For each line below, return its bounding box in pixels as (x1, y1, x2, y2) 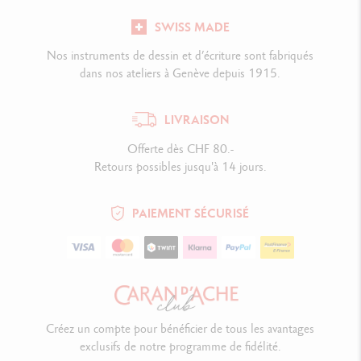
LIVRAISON (164, 110, 229, 128)
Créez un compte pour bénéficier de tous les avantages (46, 319, 315, 337)
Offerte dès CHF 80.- (127, 139, 234, 157)
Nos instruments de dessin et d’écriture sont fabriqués (47, 47, 314, 64)
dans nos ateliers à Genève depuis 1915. (80, 64, 281, 82)
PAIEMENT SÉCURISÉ (132, 204, 250, 222)
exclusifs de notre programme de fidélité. (79, 337, 281, 355)
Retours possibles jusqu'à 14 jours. (93, 157, 267, 175)
